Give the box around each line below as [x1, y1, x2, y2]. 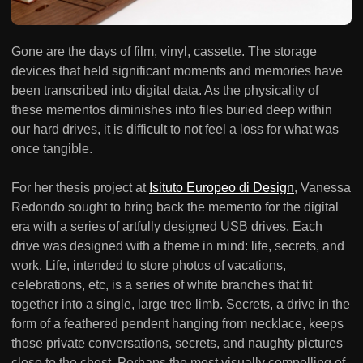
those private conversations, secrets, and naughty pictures [11, 335, 343, 350]
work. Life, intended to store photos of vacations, [11, 258, 286, 272]
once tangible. [11, 141, 92, 156]
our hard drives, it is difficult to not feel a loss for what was [11, 122, 339, 136]
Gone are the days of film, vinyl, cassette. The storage [11, 44, 317, 58]
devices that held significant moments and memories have [11, 63, 343, 78]
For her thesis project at [11, 180, 149, 194]
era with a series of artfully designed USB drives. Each [11, 219, 322, 233]
